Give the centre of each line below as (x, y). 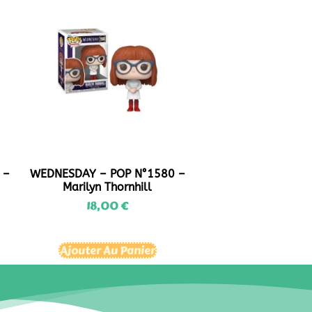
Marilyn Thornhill (108, 187)
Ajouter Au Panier (107, 250)
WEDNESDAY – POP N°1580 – (107, 174)
